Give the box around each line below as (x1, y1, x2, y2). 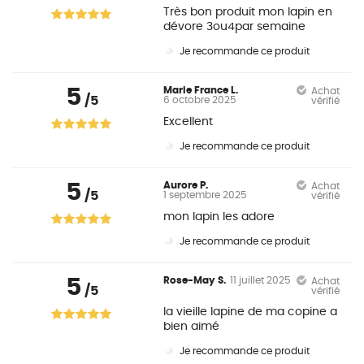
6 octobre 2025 (163, 95, 237, 105)
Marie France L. (163, 85, 239, 95)
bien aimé (163, 321, 220, 332)
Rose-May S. (163, 275, 227, 285)
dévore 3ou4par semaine (163, 21, 306, 32)
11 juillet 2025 (230, 275, 292, 285)
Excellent (163, 116, 214, 128)
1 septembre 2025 (163, 190, 248, 200)
